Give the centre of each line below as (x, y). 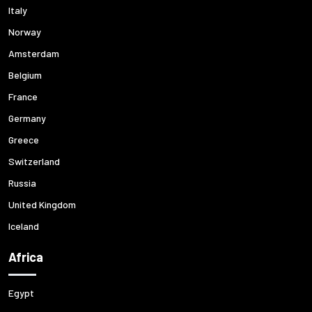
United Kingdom (42, 204)
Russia (22, 183)
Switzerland (34, 161)
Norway (25, 32)
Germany (27, 118)
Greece (24, 140)
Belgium (25, 75)
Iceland (24, 226)
